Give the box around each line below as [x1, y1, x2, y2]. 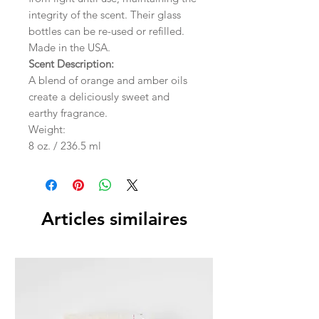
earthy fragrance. [28, 105, 108, 120]
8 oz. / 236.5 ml [28, 138, 101, 152]
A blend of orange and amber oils [28, 73, 187, 87]
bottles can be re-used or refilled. [28, 23, 184, 38]
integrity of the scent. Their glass [28, 7, 181, 21]
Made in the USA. [28, 40, 110, 54]
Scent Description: [28, 56, 114, 70]
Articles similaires [41, 207, 187, 229]
